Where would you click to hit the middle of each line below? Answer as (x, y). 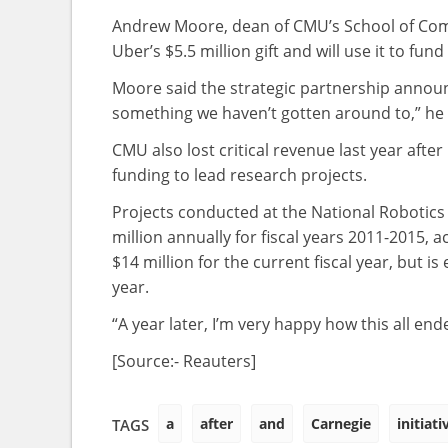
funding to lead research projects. (239, 175)
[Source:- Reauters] (184, 361)
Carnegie (341, 423)
